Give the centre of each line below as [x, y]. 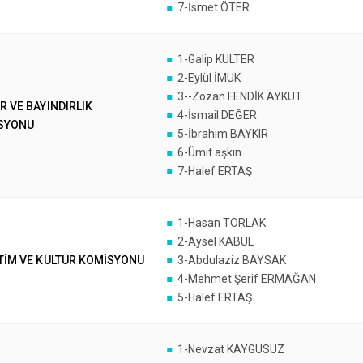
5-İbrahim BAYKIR [222, 134]
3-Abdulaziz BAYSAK [231, 260]
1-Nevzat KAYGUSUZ [231, 349]
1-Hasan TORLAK [221, 223]
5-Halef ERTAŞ [214, 297]
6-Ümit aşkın [209, 152]
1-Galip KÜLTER [216, 59]
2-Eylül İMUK [209, 78]
